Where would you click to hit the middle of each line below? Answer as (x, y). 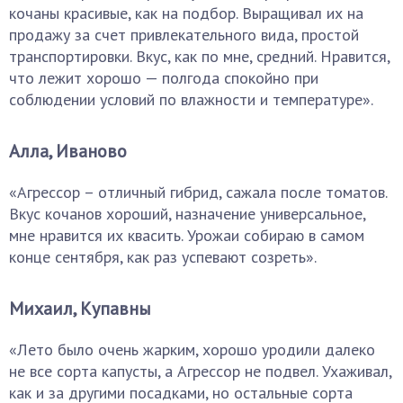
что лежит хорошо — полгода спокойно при (164, 78)
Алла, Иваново (68, 151)
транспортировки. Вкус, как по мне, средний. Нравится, (199, 56)
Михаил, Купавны (80, 309)
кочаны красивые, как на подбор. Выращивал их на (186, 13)
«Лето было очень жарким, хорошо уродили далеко (192, 349)
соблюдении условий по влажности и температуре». (191, 99)
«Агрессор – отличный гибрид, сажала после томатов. (198, 192)
